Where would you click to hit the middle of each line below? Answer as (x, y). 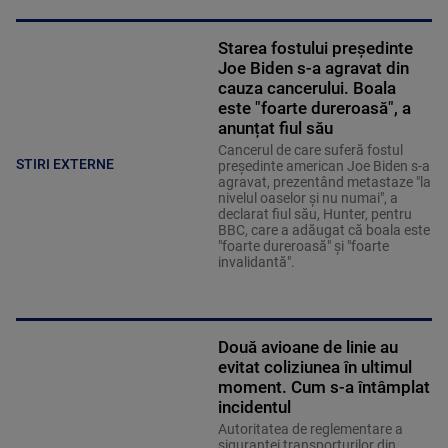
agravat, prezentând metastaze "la (324, 182)
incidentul (254, 407)
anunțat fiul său (275, 128)
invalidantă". (256, 262)
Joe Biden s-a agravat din (313, 68)
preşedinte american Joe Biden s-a (323, 166)
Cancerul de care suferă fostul (310, 150)
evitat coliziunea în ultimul (314, 367)
